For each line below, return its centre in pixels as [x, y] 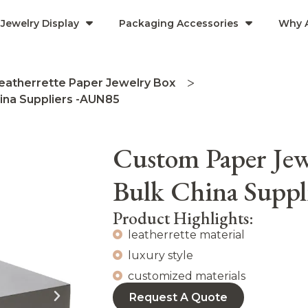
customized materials [187, 276]
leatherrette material [186, 234]
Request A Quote [178, 297]
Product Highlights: [183, 218]
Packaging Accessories [178, 23]
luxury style [161, 255]
